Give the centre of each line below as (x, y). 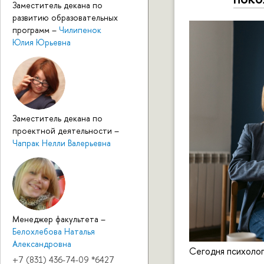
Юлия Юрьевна (42, 42)
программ (32, 29)
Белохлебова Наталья (54, 231)
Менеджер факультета (57, 219)
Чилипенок (80, 29)
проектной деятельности (63, 130)
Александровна (42, 243)
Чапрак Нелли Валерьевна (62, 143)
